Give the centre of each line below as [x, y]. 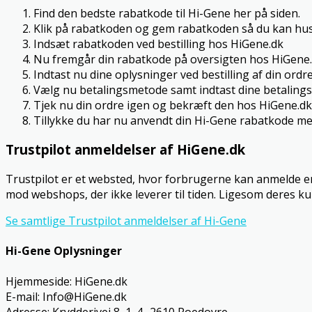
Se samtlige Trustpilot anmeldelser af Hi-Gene [126, 221]
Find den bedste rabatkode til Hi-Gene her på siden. [167, 13]
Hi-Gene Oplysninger [64, 251]
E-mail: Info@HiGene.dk [66, 296]
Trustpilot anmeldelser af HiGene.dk [125, 150]
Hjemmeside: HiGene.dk [67, 281]
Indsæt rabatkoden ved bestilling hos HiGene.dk [158, 44]
